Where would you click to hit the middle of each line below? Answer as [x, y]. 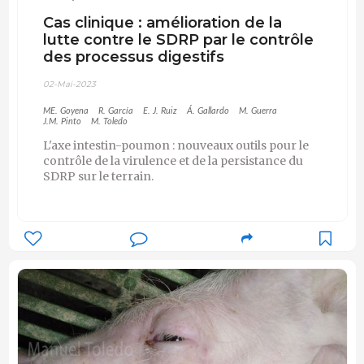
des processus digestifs [133, 57]
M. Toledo [109, 121]
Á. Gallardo [208, 110]
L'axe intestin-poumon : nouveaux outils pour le [175, 145]
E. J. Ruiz [160, 110]
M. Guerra [258, 110]
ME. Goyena [65, 110]
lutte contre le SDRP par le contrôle [178, 40]
